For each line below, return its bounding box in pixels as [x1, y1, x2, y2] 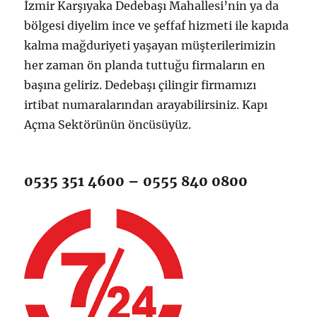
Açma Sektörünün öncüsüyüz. [24, 117, 192, 132]
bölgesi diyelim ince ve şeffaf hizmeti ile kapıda [24, 18, 289, 33]
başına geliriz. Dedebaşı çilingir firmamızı [24, 77, 257, 92]
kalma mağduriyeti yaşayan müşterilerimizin [24, 38, 277, 52]
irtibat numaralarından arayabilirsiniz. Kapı [24, 97, 268, 112]
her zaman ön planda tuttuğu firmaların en [24, 57, 266, 72]
